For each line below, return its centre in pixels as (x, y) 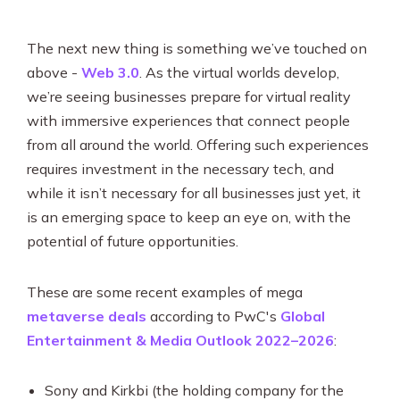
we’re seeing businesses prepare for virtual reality (189, 96)
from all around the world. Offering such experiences (198, 145)
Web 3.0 (110, 72)
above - (54, 72)
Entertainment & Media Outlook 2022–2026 (180, 340)
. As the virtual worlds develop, (239, 72)
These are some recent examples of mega (165, 292)
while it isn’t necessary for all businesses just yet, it (194, 193)
